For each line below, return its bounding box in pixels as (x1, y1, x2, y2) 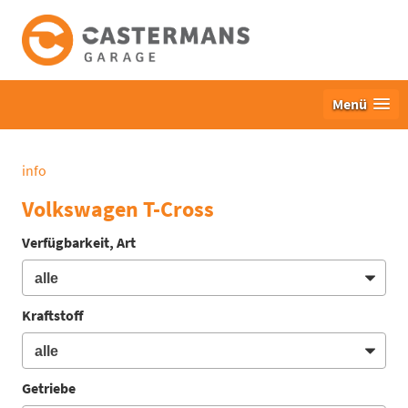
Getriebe (22, 378, 76, 397)
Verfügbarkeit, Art (22, 233, 136, 252)
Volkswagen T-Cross (22, 195, 214, 224)
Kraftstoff (22, 306, 84, 324)
